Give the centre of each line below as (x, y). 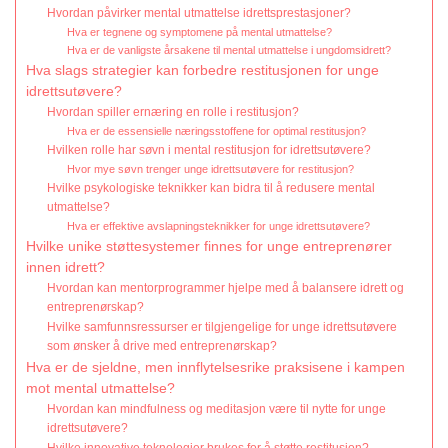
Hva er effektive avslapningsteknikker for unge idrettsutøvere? (218, 226)
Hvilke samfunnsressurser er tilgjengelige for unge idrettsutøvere (222, 327)
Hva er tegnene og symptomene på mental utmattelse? (199, 32)
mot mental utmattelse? (100, 389)
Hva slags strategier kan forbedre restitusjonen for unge (202, 71)
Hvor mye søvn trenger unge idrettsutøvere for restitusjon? (210, 169)
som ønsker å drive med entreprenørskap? (162, 346)
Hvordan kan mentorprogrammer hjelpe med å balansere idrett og (226, 288)
